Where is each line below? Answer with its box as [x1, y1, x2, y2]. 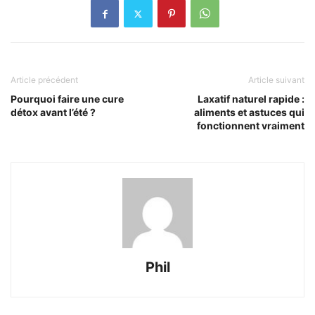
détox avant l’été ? [11, 106, 96, 119]
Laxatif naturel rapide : [198, 93, 304, 105]
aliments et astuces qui [194, 106, 304, 119]
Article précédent [11, 75, 78, 86]
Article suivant [248, 75, 304, 86]
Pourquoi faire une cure [11, 93, 124, 105]
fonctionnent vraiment [197, 120, 304, 132]
